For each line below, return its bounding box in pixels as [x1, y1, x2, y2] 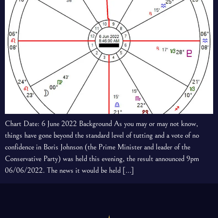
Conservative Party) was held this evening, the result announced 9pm [5, 154, 199, 163]
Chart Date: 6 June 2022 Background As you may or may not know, [5, 119, 198, 128]
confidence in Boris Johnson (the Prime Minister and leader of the [5, 143, 190, 152]
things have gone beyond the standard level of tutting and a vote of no [5, 131, 199, 140]
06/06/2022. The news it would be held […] [5, 166, 134, 175]
